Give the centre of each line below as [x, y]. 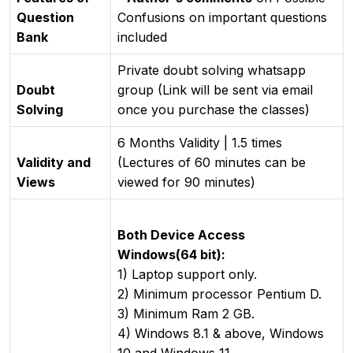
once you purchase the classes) [214, 109]
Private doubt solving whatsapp [212, 70]
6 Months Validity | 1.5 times [200, 142]
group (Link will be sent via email [215, 89]
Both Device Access [181, 234]
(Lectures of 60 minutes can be [212, 162]
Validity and [54, 162]
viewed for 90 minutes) [186, 182]
